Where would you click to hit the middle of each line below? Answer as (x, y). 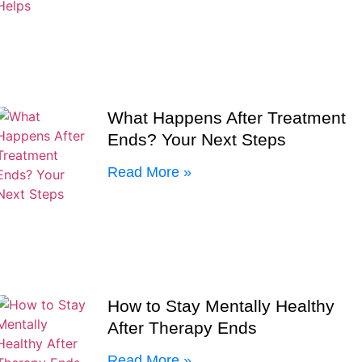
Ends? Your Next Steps (197, 139)
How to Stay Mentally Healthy (221, 305)
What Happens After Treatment (227, 117)
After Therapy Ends (183, 327)
